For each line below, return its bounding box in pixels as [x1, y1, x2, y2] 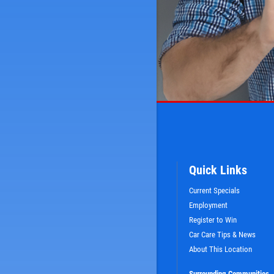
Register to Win [189, 215, 237, 224]
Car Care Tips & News [189, 229, 256, 239]
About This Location [189, 244, 252, 254]
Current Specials [189, 185, 240, 195]
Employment [189, 200, 228, 210]
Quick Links [189, 162, 247, 177]
